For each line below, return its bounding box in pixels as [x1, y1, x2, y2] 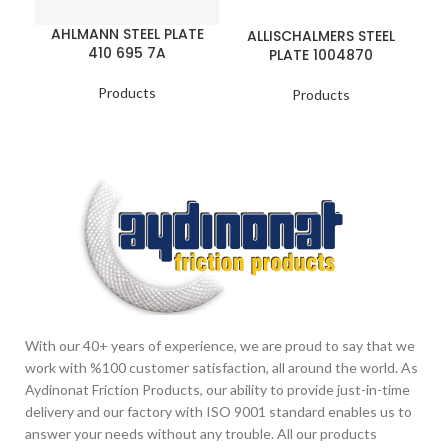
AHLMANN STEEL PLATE [50, 24, 204, 45]
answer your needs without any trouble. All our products [25, 425, 377, 443]
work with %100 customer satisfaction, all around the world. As [25, 359, 418, 377]
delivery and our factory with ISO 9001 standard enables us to [25, 403, 412, 421]
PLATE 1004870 [269, 45, 373, 66]
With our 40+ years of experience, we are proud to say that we [25, 337, 415, 355]
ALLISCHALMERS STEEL [247, 26, 395, 47]
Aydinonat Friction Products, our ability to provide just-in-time [25, 381, 410, 399]
